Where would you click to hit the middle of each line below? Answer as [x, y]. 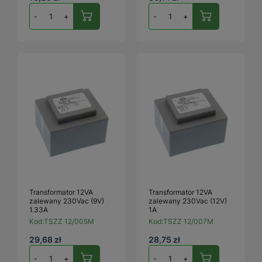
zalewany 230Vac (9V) [67, 201]
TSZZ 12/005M [69, 221]
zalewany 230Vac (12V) [188, 201]
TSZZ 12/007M [188, 221]
